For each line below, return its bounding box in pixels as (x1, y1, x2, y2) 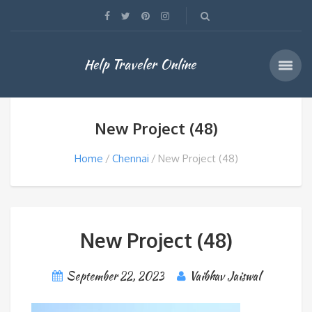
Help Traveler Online (84, 54, 196, 74)
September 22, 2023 (65, 268, 164, 284)
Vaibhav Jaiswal (189, 268, 260, 284)
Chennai (111, 152, 149, 165)
